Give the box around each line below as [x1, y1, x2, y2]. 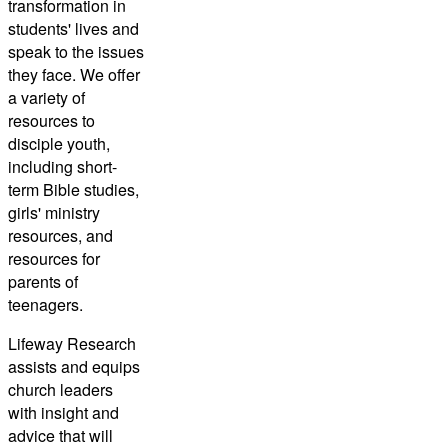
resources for [8, 246, 100, 270]
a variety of [8, 85, 85, 109]
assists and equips [8, 354, 140, 378]
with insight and [8, 400, 119, 424]
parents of [8, 269, 78, 293]
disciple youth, [8, 131, 110, 155]
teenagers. [8, 292, 87, 316]
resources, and [8, 223, 113, 247]
